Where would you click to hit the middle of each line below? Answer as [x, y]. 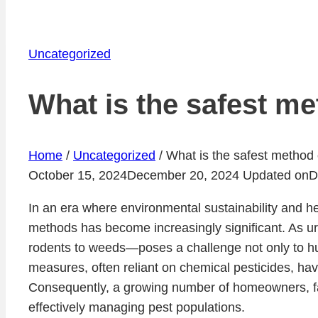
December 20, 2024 [183, 175]
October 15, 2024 [78, 175]
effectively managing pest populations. [137, 307]
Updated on [276, 175]
